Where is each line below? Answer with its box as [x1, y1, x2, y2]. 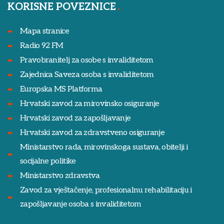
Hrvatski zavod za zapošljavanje [20, 113, 131, 123]
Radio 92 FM [20, 41, 63, 50]
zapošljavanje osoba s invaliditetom [20, 199, 141, 209]
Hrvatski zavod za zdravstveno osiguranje [20, 128, 164, 137]
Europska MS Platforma [20, 84, 102, 94]
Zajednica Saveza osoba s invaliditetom [20, 70, 154, 79]
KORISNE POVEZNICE [7, 1, 116, 13]
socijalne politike [20, 156, 76, 166]
